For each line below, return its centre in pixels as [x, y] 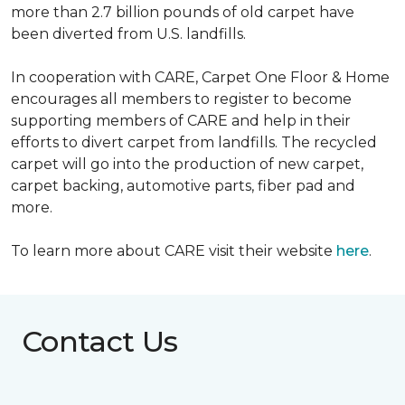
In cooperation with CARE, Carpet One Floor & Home [200, 77]
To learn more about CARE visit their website [174, 251]
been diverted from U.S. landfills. [128, 34]
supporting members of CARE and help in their [181, 121]
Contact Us [100, 341]
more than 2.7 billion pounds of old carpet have [183, 12]
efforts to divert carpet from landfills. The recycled [194, 142]
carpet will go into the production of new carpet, [187, 164]
